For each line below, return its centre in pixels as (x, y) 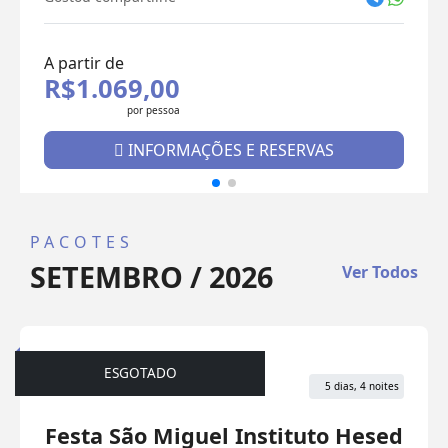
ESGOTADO (140, 373)
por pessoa (153, 109)
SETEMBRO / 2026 (151, 276)
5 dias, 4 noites (360, 385)
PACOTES (82, 241)
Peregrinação (106, 384)
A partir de (84, 62)
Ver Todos (380, 271)
